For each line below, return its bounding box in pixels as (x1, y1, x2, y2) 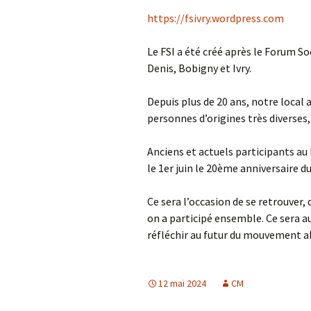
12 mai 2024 (158, 277, 206, 290)
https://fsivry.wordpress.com (147, 11, 284, 26)
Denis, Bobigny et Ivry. (147, 61, 251, 76)
